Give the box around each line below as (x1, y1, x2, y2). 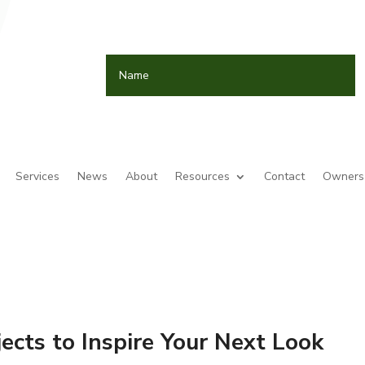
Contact (263, 169, 305, 185)
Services (15, 169, 59, 185)
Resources (174, 169, 230, 185)
